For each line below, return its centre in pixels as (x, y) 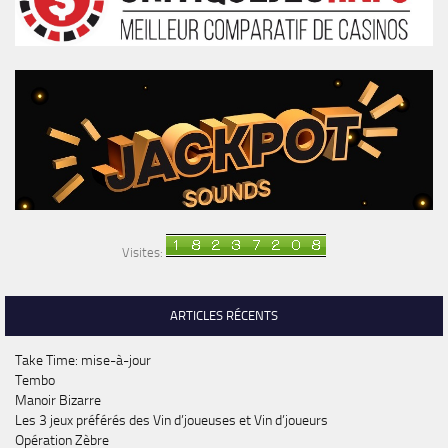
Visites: (144, 253)
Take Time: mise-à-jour (83, 361)
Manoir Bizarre (58, 401)
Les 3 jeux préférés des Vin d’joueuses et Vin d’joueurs (171, 421)
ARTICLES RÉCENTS (224, 316)
